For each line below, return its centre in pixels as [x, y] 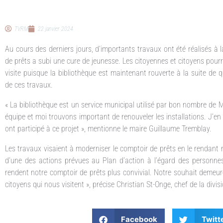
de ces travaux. [29, 85]
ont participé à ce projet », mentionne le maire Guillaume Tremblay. [108, 128]
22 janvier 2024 [56, 29]
